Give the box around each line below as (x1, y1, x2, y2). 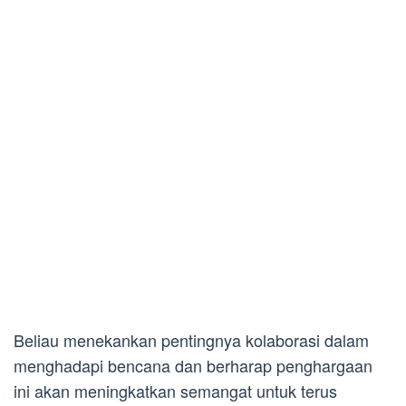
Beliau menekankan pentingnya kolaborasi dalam (14, 327, 369, 352)
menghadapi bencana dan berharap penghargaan (14, 353, 372, 377)
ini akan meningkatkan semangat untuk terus (14, 378, 337, 402)
